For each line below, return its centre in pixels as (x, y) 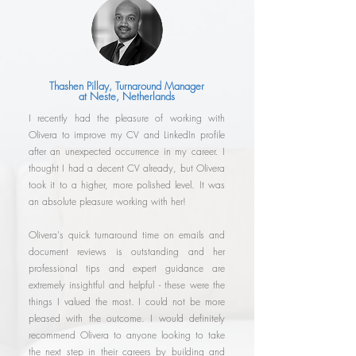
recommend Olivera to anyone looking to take (127, 335)
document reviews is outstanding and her (127, 252)
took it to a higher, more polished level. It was (127, 185)
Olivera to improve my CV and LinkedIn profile (127, 135)
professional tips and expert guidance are (127, 269)
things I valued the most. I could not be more (127, 302)
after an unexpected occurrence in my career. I (127, 152)
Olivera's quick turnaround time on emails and (127, 235)
